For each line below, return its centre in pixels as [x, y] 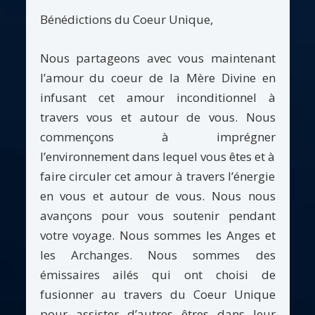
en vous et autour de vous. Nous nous [157, 195]
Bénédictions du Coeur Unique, [126, 20]
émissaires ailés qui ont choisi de [157, 274]
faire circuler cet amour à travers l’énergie [157, 176]
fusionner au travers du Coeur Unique [157, 294]
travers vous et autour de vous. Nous [157, 117]
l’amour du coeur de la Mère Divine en [157, 77]
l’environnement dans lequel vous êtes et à [157, 156]
